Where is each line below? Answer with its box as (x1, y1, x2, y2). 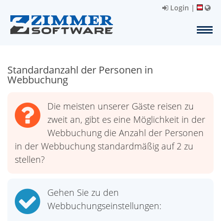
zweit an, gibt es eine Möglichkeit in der (47, 113, 205, 125)
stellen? (15, 153, 45, 165)
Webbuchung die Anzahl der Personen (47, 127, 204, 139)
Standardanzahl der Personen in (7, 63, 153, 76)
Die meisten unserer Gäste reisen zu (47, 100, 194, 112)
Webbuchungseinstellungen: (47, 200, 161, 212)
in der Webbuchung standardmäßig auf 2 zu (15, 140, 193, 152)
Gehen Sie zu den (47, 186, 119, 198)
